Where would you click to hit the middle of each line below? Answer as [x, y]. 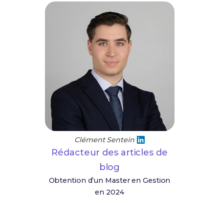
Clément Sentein [104, 140]
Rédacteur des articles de [109, 153]
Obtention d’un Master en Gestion [109, 180]
